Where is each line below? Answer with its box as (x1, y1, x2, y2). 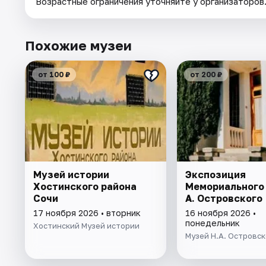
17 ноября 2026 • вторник (33, 208, 141, 218)
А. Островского (185, 192, 262, 205)
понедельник (185, 218, 240, 229)
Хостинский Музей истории (33, 221, 140, 231)
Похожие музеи (25, 37, 132, 54)
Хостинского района (33, 180, 137, 193)
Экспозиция (185, 169, 246, 181)
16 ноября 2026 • (185, 208, 256, 218)
